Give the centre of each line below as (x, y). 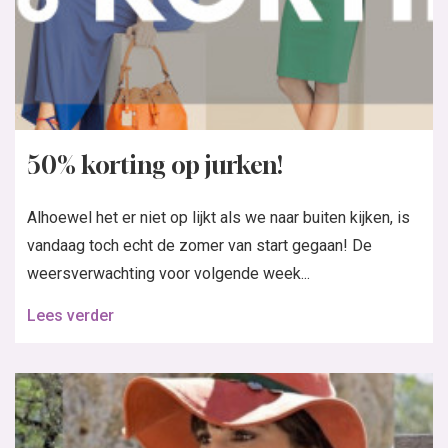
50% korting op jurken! (155, 165)
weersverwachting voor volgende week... (168, 273)
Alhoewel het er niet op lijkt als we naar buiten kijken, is (218, 217)
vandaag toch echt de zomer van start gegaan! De (199, 245)
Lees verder (70, 315)
